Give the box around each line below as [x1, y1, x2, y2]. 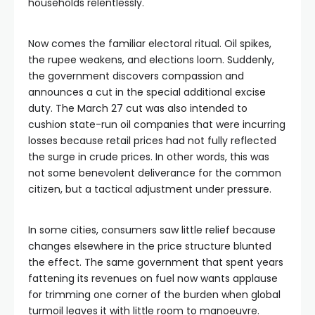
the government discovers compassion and [28, 69, 244, 83]
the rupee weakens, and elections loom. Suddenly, [28, 53, 274, 67]
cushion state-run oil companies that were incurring [28, 117, 285, 131]
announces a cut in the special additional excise [28, 85, 266, 99]
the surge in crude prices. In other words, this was [28, 150, 269, 164]
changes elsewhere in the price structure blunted [28, 239, 271, 253]
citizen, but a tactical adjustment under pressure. [28, 182, 271, 196]
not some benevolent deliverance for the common [28, 166, 281, 180]
